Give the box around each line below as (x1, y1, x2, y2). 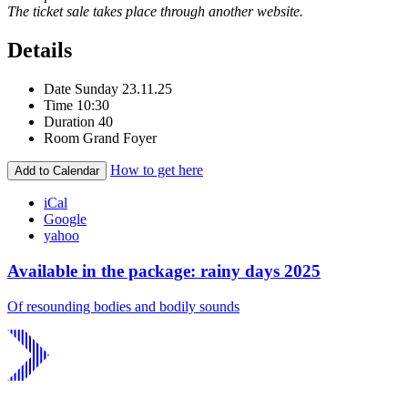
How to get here (110, 162, 203, 178)
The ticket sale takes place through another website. (7, 4, 303, 20)
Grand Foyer (83, 130, 157, 147)
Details (7, 38, 72, 63)
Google (44, 211, 87, 228)
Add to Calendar (15, 164, 99, 178)
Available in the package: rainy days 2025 (7, 260, 321, 280)
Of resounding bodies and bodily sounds (7, 298, 240, 314)
